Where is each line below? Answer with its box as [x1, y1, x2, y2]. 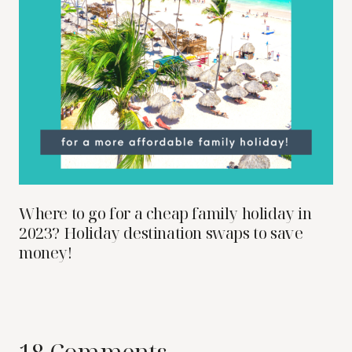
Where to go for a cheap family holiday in [19, 202, 312, 224]
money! [19, 241, 72, 263]
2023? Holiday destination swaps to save [19, 222, 303, 244]
